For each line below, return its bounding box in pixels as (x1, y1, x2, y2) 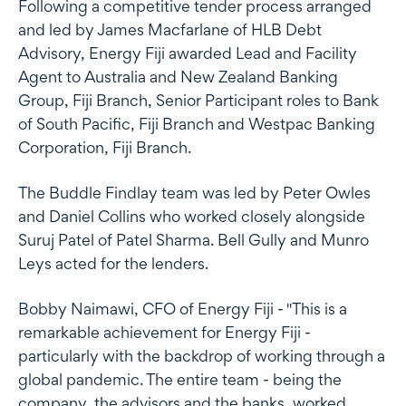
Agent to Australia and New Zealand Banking (18, 66, 338, 86)
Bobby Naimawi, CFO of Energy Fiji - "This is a (18, 298, 347, 318)
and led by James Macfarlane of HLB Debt (18, 19, 322, 39)
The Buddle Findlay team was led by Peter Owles (18, 182, 371, 202)
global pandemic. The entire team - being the (18, 369, 342, 389)
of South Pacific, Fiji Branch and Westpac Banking (18, 113, 375, 133)
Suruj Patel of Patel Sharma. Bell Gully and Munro (18, 229, 369, 249)
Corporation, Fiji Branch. (18, 137, 191, 157)
